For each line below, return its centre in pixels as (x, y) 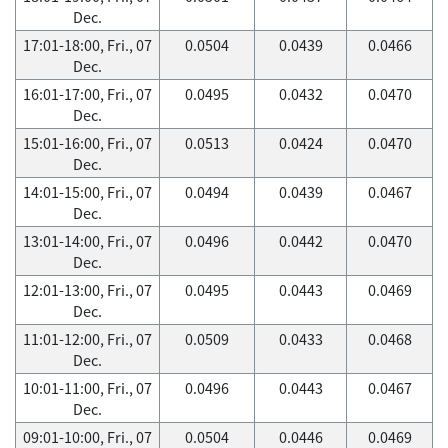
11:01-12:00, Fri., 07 (87, 339)
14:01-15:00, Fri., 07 (87, 192)
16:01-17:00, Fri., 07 (87, 94)
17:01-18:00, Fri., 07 (87, 45)
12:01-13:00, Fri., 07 (87, 290)
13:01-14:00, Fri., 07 (87, 241)
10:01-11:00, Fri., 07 (87, 388)
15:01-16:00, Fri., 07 (87, 143)
